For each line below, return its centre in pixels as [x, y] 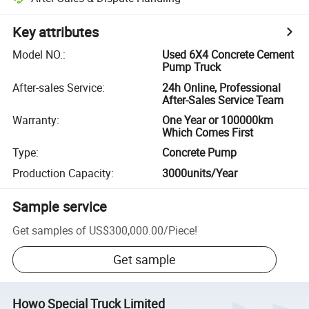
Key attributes [56, 32]
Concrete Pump [200, 153]
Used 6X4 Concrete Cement [228, 55]
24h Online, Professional [222, 87]
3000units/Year [200, 173]
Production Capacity [62, 173]
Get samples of [50, 230]
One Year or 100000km [218, 120]
